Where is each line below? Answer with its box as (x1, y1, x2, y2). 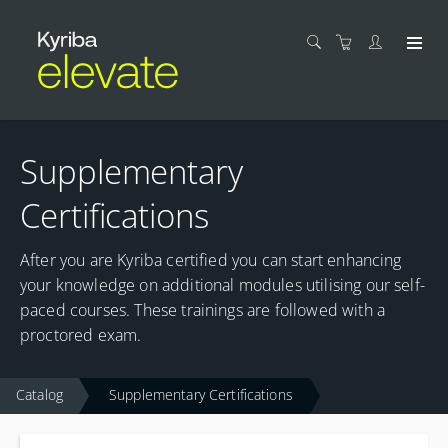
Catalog (16, 385, 63, 404)
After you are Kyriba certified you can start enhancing (20, 249, 402, 271)
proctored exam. (20, 324, 142, 346)
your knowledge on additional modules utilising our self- (20, 274, 425, 296)
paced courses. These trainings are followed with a (20, 299, 386, 321)
